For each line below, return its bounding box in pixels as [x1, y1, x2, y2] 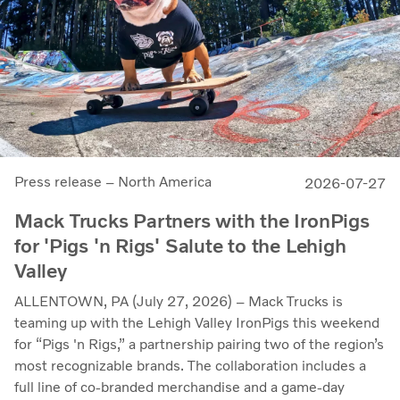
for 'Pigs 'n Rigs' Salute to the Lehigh [14, 234, 346, 259]
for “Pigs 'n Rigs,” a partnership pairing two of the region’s [14, 336, 384, 354]
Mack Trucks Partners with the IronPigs [14, 209, 370, 234]
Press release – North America [14, 173, 212, 191]
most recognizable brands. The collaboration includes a [14, 357, 366, 375]
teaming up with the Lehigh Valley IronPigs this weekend [14, 314, 379, 332]
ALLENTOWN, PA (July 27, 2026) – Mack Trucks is [14, 293, 343, 311]
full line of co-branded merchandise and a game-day [14, 379, 345, 396]
